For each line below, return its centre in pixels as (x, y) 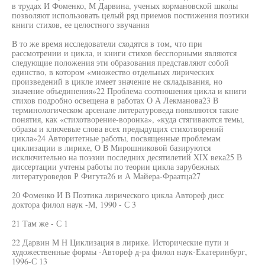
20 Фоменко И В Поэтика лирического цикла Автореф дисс (118, 195)
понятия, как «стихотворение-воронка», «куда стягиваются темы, (128, 119)
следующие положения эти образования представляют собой (120, 62)
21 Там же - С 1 (40, 223)
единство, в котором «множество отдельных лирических (113, 72)
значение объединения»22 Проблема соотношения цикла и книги (129, 91)
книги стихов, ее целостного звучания (80, 25)
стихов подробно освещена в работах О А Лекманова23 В (115, 100)
